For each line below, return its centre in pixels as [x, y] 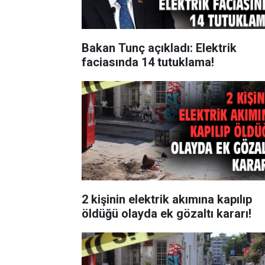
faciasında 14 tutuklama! [148, 62]
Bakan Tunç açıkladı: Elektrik [159, 48]
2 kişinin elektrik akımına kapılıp [167, 199]
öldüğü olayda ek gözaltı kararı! [167, 213]
